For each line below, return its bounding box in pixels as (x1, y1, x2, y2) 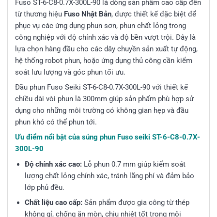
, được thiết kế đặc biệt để (111, 10, 196, 19)
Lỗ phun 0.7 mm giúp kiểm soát (81, 159, 186, 169)
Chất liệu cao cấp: (24, 198, 82, 207)
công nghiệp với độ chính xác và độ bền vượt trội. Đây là (15, 33, 196, 42)
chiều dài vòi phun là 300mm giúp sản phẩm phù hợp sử (15, 94, 194, 104)
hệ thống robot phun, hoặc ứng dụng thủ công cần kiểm (15, 56, 192, 65)
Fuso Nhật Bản (64, 10, 111, 19)
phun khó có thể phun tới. (15, 118, 97, 127)
